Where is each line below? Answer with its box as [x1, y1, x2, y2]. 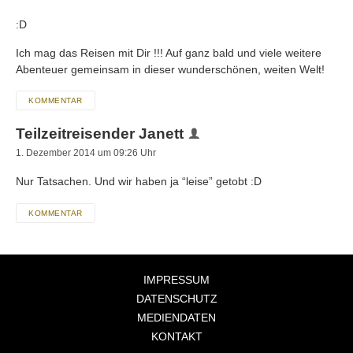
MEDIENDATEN [137, 310, 216, 324]
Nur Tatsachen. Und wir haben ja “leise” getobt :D [16, 175, 262, 188]
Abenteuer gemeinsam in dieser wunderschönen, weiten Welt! [16, 62, 325, 76]
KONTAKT [150, 329, 203, 343]
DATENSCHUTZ [136, 292, 217, 305]
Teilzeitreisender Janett [16, 125, 184, 143]
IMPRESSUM [143, 273, 210, 286]
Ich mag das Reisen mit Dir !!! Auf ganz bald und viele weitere [16, 46, 321, 59]
